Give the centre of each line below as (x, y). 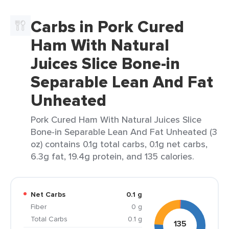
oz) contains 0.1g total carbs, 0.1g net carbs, (119, 144)
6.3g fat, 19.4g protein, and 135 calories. (112, 156)
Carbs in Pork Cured (107, 27)
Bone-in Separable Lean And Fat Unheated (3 (124, 132)
